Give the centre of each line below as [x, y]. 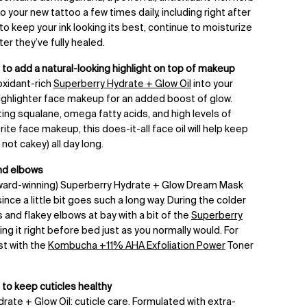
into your [212, 85]
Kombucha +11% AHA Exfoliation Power [136, 246]
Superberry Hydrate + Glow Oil [122, 85]
